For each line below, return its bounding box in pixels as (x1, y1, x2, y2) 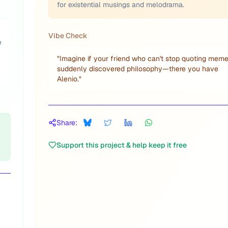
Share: (56, 118, 77, 127)
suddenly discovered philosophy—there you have (57, 64, 218, 73)
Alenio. (57, 74, 79, 83)
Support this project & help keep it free (56, 140, 187, 150)
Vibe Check (48, 31, 88, 40)
